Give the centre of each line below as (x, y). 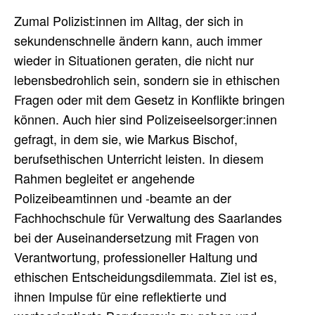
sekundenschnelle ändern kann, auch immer (138, 40)
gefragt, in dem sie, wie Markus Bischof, (126, 138)
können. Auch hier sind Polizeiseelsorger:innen (146, 118)
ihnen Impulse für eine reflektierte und (120, 296)
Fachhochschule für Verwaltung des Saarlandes (148, 217)
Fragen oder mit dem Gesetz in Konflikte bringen (149, 99)
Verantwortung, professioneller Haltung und (136, 256)
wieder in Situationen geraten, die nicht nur (134, 59)
